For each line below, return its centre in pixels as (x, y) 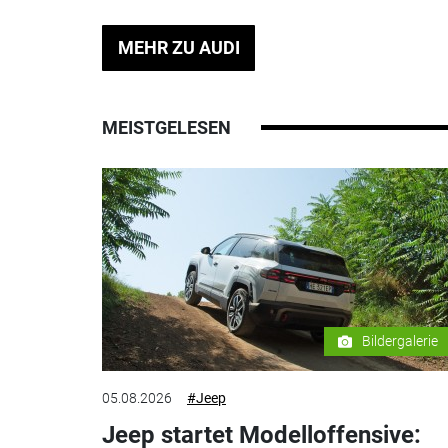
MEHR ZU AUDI (178, 48)
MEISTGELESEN (166, 127)
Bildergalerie (400, 341)
